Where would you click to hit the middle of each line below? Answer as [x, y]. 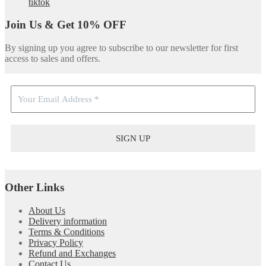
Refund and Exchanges [72, 253]
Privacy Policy [56, 242]
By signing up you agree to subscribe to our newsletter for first [121, 48]
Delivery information [68, 221]
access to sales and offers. [53, 59]
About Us [47, 210]
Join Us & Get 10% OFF [66, 25]
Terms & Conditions [66, 232]
